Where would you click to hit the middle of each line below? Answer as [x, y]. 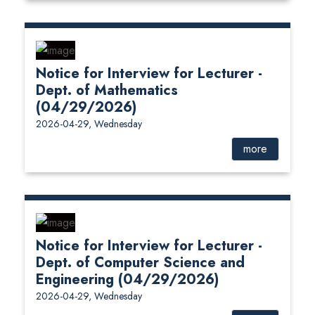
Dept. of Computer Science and [140, 263]
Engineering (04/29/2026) [127, 280]
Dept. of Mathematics [107, 91]
